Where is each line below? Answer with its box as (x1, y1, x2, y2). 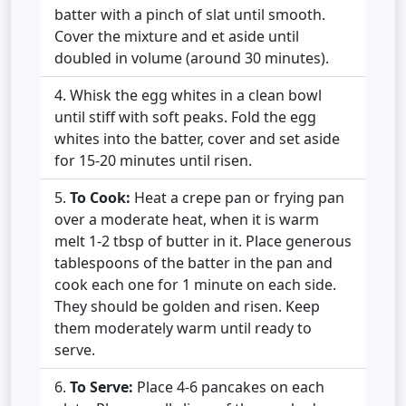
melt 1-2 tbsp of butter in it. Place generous (54, 231, 352, 252)
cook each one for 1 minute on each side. (54, 275, 336, 295)
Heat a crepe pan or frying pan (130, 188, 344, 208)
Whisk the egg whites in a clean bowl (70, 85, 322, 106)
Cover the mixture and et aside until (54, 26, 299, 47)
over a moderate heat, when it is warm (54, 209, 319, 230)
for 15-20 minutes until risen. (54, 150, 252, 171)
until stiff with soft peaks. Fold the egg (54, 107, 316, 128)
